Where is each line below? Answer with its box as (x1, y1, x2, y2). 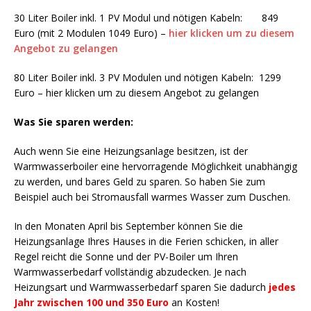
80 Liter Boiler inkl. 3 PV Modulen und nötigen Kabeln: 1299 (14, 70, 281, 84)
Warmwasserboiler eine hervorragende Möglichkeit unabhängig (14, 159, 297, 173)
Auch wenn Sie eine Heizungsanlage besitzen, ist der (14, 144, 248, 158)
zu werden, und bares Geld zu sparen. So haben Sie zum (14, 174, 265, 188)
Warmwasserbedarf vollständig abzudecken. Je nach (14, 264, 246, 278)
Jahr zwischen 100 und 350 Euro (14, 295, 169, 309)
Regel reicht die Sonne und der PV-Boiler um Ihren (14, 249, 238, 263)
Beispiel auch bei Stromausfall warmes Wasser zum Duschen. (14, 190, 290, 203)
